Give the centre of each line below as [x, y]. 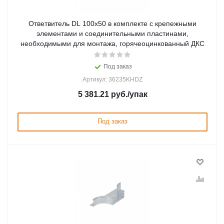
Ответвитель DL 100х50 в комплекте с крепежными [112, 23]
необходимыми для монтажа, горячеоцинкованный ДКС [112, 43]
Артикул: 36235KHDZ [112, 79]
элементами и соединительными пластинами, [112, 33]
